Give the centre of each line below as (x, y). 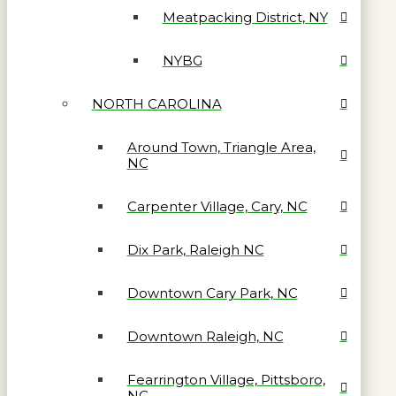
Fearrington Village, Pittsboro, (226, 380)
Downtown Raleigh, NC (205, 337)
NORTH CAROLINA (156, 104)
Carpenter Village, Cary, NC (217, 207)
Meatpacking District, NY (245, 18)
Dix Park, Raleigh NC (195, 250)
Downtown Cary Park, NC (212, 293)
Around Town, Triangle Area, (221, 148)
